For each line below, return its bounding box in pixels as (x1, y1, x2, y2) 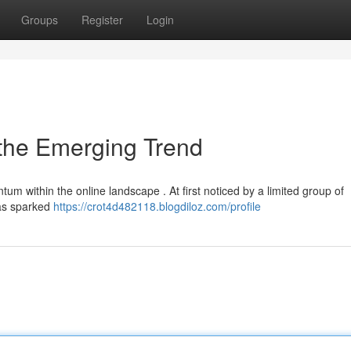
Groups (21, 12, 58, 27)
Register (81, 12, 123, 27)
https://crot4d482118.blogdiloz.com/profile (53, 198, 261, 214)
